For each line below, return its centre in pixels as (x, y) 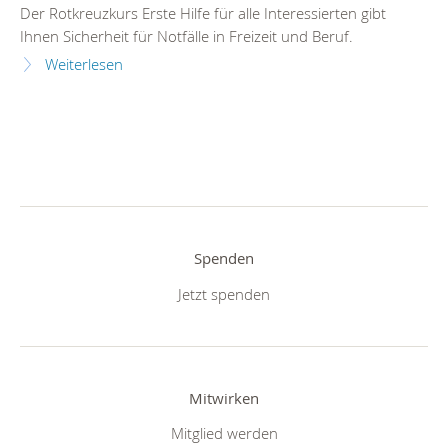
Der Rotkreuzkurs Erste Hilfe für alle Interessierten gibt (203, 14)
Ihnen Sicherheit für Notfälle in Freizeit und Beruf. (186, 37)
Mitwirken (224, 397)
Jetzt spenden (224, 293)
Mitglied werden (224, 433)
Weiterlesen (84, 65)
